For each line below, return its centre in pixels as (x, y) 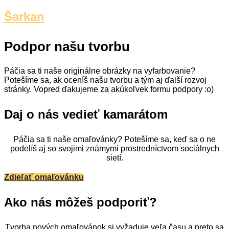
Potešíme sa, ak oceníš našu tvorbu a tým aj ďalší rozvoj (105, 80)
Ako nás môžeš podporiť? (81, 202)
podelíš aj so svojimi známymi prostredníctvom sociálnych (114, 149)
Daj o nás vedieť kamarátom (86, 114)
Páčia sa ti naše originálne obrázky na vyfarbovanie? (100, 71)
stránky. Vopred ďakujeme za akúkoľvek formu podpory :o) (109, 89)
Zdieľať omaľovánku (44, 177)
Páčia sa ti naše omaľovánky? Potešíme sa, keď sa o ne (114, 140)
